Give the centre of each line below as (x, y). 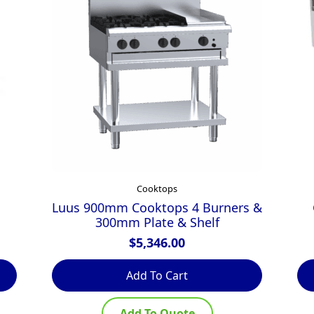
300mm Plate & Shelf (157, 222)
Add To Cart (157, 275)
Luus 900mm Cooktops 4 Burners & (157, 207)
